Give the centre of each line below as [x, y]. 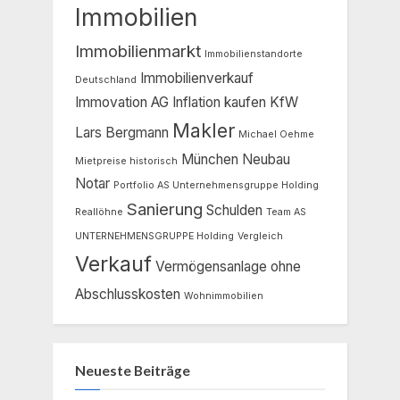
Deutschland [106, 79]
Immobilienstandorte [254, 54]
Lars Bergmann [122, 132]
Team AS [286, 212]
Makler [204, 130]
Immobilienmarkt [138, 51]
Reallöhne [99, 212]
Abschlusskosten [128, 294]
